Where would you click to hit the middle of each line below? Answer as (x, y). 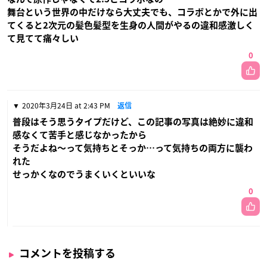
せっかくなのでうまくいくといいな (84, 175)
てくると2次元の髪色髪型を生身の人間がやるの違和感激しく (131, 26)
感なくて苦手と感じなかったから (80, 135)
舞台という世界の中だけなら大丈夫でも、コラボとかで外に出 (132, 13)
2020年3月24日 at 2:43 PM (66, 106)
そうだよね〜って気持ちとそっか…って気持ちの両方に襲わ (133, 148)
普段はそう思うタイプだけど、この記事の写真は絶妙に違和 (133, 122)
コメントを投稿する (67, 254)
